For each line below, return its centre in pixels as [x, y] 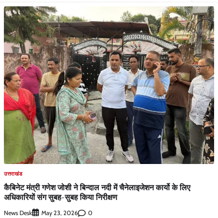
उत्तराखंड [13, 173]
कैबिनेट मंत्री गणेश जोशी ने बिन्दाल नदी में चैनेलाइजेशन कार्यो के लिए [97, 188]
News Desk [18, 213]
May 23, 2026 [60, 213]
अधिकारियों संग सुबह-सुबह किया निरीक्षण [61, 197]
